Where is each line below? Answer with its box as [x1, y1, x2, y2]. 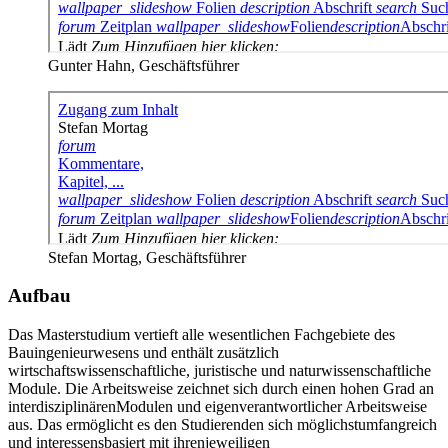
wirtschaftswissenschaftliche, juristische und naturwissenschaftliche [8, 362, 431, 380]
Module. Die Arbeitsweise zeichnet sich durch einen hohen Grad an [8, 380, 434, 398]
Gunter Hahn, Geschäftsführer [48, 56, 239, 74]
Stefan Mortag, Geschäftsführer [48, 248, 246, 266]
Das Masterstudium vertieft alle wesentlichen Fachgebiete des [8, 326, 395, 344]
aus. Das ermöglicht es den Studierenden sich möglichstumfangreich [8, 416, 437, 434]
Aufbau [8, 285, 71, 307]
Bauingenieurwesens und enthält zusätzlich [8, 344, 279, 362]
